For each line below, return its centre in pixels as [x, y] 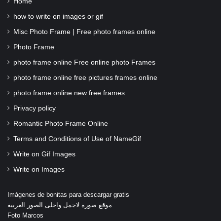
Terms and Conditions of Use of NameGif [77, 139]
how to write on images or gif [58, 17]
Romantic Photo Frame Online [61, 124]
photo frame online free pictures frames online [85, 78]
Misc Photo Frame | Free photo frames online [84, 32]
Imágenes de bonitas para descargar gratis [68, 195]
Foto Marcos [25, 216]
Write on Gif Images [44, 154]
